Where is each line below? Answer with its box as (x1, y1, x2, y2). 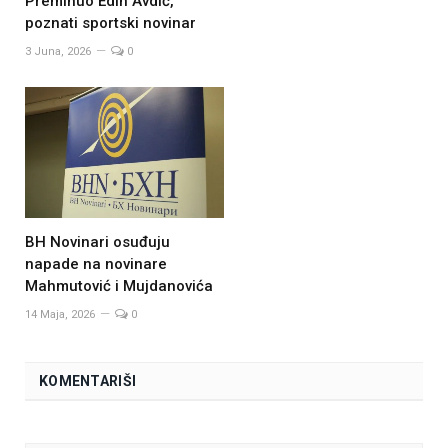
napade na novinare (25, 254, 167, 273)
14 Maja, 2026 (25, 307, 95, 321)
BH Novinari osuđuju (25, 232, 170, 251)
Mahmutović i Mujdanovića (25, 276, 213, 295)
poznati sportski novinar (25, 14, 196, 33)
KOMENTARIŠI (39, 372, 137, 389)
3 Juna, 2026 (25, 45, 91, 59)
